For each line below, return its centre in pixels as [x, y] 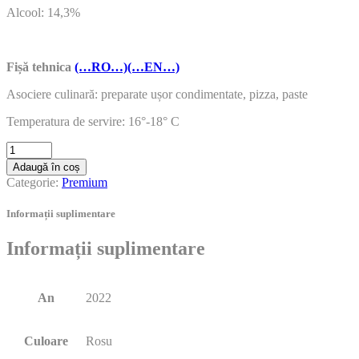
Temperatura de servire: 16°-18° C [93, 121]
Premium [85, 182]
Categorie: [34, 182]
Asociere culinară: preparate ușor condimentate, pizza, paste [157, 94]
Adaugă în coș [46, 167]
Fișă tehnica [40, 67]
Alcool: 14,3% [43, 12]
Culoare [46, 341]
